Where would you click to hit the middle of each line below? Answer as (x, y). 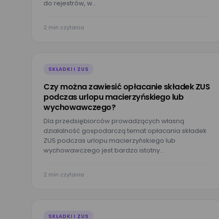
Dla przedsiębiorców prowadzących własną (114, 121)
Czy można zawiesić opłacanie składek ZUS (127, 87)
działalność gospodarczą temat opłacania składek (125, 131)
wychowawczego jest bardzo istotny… (104, 150)
